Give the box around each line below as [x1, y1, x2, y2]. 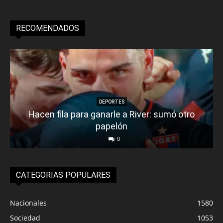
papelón [96, 120, 127, 131]
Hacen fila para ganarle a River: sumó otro [28, 109, 195, 119]
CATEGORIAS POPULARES [16, 170, 111, 180]
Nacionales [10, 198, 47, 208]
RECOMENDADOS [16, 23, 79, 33]
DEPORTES [99, 99, 124, 105]
